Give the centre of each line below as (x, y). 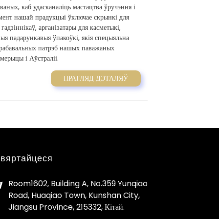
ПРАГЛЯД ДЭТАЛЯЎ (96, 78)
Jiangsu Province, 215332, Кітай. (66, 207)
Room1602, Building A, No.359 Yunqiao (78, 184)
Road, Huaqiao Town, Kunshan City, (74, 196)
